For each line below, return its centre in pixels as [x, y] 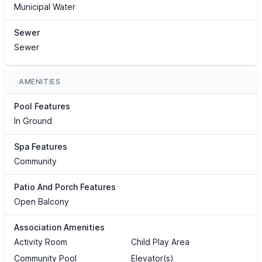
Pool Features [42, 106]
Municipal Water [45, 7]
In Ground [33, 121]
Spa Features [41, 147]
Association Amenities [59, 227]
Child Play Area [160, 242]
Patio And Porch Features [65, 187]
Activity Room [41, 242]
